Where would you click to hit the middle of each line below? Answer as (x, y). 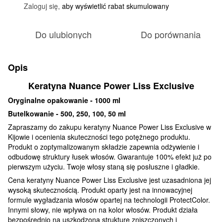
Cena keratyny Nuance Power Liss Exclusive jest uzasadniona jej (110, 180)
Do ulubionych (63, 34)
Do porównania (170, 34)
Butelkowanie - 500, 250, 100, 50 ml (67, 113)
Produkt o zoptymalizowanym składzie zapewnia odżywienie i (104, 146)
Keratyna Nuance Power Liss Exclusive (111, 85)
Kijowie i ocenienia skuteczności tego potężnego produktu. (99, 137)
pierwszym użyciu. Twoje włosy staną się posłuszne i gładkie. (104, 166)
